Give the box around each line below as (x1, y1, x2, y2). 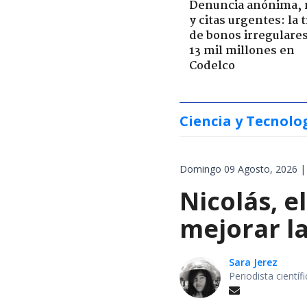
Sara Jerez (229, 255, 278, 269)
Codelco (189, 56, 235, 75)
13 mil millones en (189, 41, 295, 60)
